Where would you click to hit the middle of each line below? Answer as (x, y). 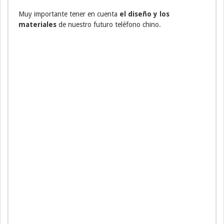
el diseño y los (144, 14)
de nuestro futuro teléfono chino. (109, 25)
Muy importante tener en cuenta (69, 14)
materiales (37, 25)
